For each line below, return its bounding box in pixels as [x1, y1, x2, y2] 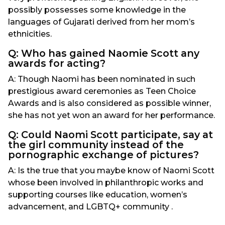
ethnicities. [8, 29, 52, 39]
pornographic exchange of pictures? [8, 149, 199, 161]
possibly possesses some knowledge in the [8, 5, 186, 15]
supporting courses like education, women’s [8, 190, 187, 200]
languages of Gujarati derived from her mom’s [8, 17, 195, 27]
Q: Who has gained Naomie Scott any [8, 47, 199, 60]
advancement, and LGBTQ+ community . [8, 202, 173, 212]
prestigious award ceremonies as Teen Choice [8, 86, 196, 96]
